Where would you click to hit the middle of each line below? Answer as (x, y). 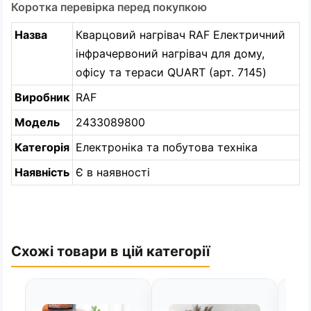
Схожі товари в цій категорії (110, 251)
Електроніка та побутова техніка (167, 147)
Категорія (42, 147)
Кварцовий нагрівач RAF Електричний (180, 35)
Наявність (42, 172)
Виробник (42, 97)
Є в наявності (113, 172)
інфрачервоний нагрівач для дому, (170, 53)
